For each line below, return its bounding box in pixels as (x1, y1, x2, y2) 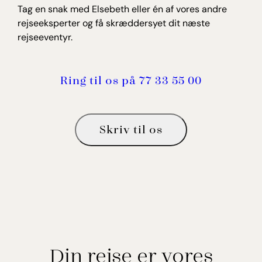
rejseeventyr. (18, 30, 73, 43)
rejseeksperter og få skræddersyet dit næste (18, 16, 210, 29)
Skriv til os (99, 121, 163, 136)
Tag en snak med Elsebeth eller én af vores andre (18, 2, 227, 15)
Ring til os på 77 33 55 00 (60, 72, 202, 87)
